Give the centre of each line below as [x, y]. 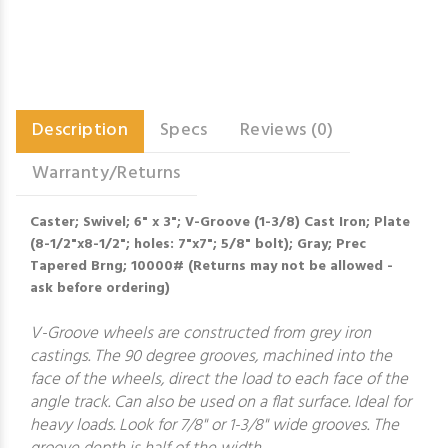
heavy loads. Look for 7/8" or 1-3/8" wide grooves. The [214, 425]
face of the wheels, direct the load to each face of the [219, 379]
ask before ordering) [100, 288]
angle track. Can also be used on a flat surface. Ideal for [220, 402]
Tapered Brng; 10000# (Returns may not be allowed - [211, 266]
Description [80, 130]
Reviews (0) [286, 130]
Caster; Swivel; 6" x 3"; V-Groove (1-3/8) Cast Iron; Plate [220, 222]
